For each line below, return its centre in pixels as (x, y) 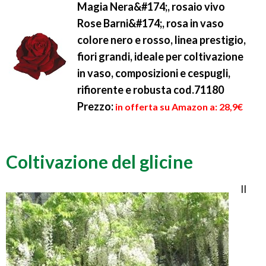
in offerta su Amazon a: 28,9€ (179, 106)
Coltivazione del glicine (99, 161)
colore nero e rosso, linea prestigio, (161, 39)
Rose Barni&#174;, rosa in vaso (151, 23)
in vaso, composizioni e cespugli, (154, 73)
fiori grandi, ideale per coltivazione (160, 56)
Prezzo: (95, 106)
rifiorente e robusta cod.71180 (151, 89)
